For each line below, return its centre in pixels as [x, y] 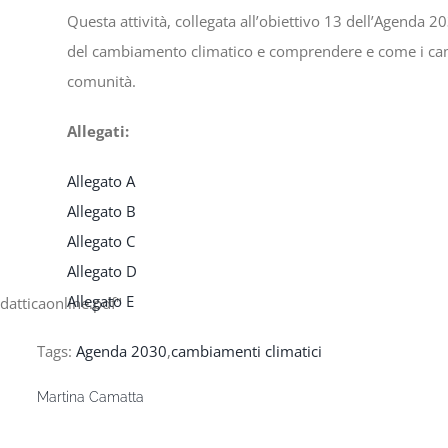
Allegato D [101, 271]
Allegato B [101, 211]
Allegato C [100, 241]
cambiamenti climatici [246, 351]
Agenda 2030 [121, 351]
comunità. [101, 81]
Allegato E [100, 301]
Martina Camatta [90, 397]
